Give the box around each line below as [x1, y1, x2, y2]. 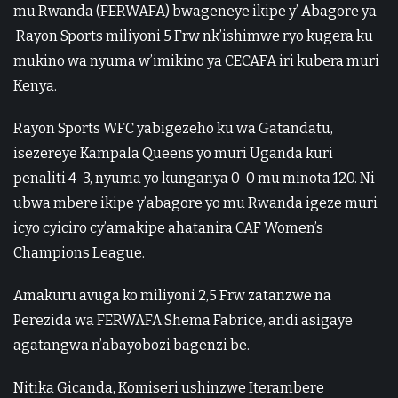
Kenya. [13, 77, 57, 95]
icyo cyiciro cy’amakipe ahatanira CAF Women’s [13, 219, 323, 237]
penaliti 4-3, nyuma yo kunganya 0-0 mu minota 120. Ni [13, 170, 375, 187]
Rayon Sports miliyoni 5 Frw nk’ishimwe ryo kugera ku [13, 28, 373, 45]
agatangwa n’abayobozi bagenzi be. [13, 337, 250, 354]
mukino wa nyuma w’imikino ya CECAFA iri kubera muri [13, 52, 379, 70]
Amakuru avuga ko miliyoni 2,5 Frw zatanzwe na [13, 287, 331, 305]
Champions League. [13, 244, 145, 262]
